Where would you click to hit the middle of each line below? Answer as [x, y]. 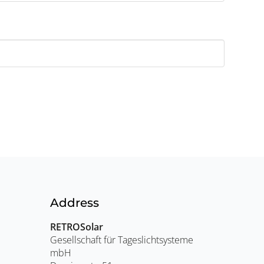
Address [75, 202]
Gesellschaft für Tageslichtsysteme [122, 240]
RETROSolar [77, 227]
